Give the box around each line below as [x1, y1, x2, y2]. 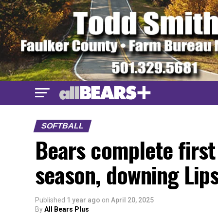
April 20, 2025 [111, 196, 154, 204]
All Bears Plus [44, 205, 89, 214]
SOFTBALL [40, 122, 85, 130]
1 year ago [67, 196, 100, 204]
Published [35, 196, 65, 204]
